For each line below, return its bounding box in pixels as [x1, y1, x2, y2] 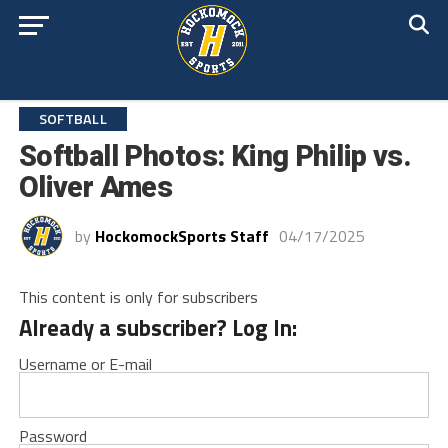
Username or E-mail [18, 352, 152, 376]
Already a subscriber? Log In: [18, 311, 297, 345]
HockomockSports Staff [94, 224, 269, 248]
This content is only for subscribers [18, 285, 258, 309]
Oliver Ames [18, 170, 173, 204]
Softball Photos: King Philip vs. [18, 139, 412, 173]
